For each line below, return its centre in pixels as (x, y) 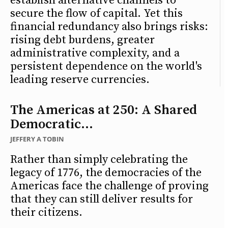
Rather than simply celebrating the (99, 159)
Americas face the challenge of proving (109, 186)
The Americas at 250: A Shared (104, 110)
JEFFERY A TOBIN (37, 139)
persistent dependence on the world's (106, 66)
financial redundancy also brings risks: (109, 26)
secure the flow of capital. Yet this (96, 13)
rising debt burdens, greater (82, 40)
